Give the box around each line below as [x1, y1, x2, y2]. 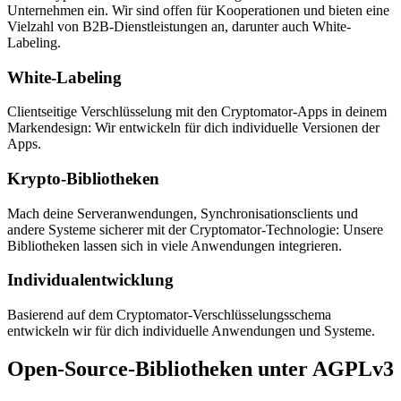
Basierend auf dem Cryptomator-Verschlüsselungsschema [7, 307, 331, 323]
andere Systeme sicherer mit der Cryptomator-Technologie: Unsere [7, 221, 383, 237]
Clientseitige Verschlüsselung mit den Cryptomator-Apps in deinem [7, 104, 387, 120]
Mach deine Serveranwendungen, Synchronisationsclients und [7, 205, 358, 221]
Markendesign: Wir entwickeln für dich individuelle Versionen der [7, 120, 380, 136]
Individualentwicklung [7, 270, 174, 290]
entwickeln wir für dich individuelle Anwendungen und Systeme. [7, 323, 375, 339]
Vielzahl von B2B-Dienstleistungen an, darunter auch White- [7, 18, 351, 34]
